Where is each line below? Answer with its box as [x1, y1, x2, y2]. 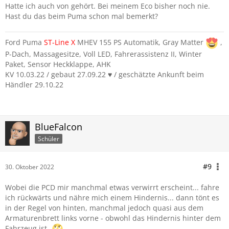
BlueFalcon [35, 121, 82, 133]
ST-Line [44, 37, 69, 48]
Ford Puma [5, 37, 44, 48]
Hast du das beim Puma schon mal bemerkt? [5, 11, 158, 21]
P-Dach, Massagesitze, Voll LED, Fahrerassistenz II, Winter [5, 49, 202, 59]
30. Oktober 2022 [5, 163, 54, 171]
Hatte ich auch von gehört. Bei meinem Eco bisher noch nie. [5, 1, 210, 11]
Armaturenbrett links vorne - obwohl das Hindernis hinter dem [5, 213, 221, 223]
